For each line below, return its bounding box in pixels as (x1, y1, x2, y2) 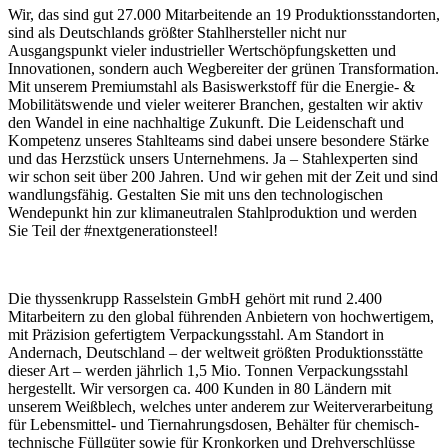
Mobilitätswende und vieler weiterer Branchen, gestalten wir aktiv (8, 95, 423, 113)
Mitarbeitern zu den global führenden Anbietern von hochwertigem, (8, 307, 434, 325)
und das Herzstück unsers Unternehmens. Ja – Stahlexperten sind (8, 149, 418, 167)
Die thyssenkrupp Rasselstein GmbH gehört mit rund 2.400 (8, 289, 382, 307)
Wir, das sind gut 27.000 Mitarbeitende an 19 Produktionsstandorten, (8, 5, 440, 23)
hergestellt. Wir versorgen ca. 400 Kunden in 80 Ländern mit (8, 379, 391, 397)
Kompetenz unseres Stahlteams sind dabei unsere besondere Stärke (8, 131, 429, 149)
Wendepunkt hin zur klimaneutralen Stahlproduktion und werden (8, 203, 417, 221)
